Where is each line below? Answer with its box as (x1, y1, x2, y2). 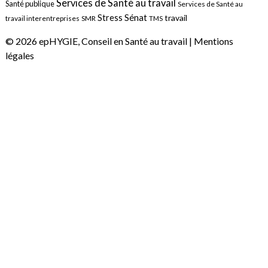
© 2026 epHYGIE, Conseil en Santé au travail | (5, 35, 194, 47)
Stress (97, 12, 123, 23)
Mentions (193, 35, 233, 47)
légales (5, 49, 34, 61)
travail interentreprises (5, 13, 80, 23)
